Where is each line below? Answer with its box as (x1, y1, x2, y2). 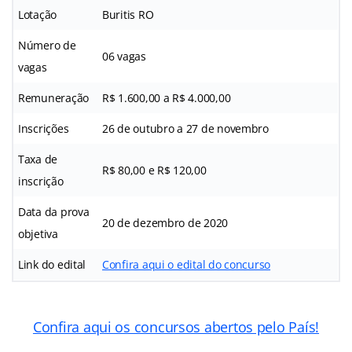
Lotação (18, 7, 57, 23)
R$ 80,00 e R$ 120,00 (102, 163, 207, 178)
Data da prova (18, 204, 90, 220)
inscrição (18, 174, 64, 189)
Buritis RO (102, 7, 154, 23)
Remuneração (18, 90, 90, 106)
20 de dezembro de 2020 (102, 215, 229, 231)
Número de (18, 38, 76, 53)
